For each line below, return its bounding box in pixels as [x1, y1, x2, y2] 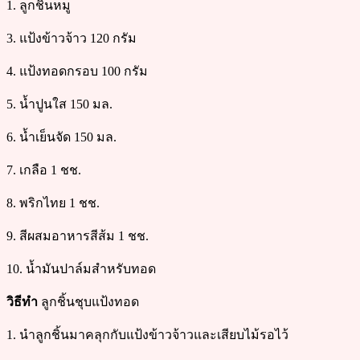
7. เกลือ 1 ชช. [6, 162, 81, 177]
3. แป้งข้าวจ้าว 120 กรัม [6, 31, 137, 45]
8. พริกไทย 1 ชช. [6, 195, 100, 210]
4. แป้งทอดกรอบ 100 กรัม [6, 63, 148, 78]
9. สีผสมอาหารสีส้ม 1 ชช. [6, 228, 149, 243]
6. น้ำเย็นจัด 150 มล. [6, 129, 117, 144]
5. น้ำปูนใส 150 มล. [6, 96, 112, 111]
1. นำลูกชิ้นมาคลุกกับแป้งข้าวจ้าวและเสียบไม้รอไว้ [6, 327, 288, 342]
